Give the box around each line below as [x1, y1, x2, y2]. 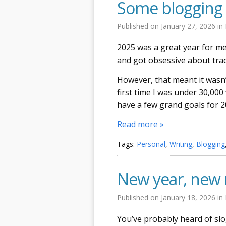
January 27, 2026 [161, 21, 217, 31]
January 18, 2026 [161, 192, 217, 202]
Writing [169, 139, 192, 149]
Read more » [117, 119, 164, 130]
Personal [137, 139, 165, 149]
